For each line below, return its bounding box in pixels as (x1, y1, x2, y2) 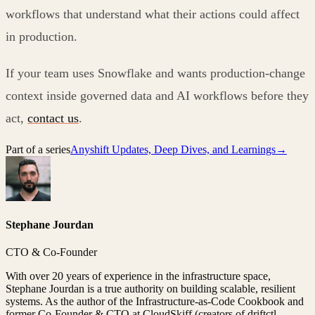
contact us (27, 110, 79, 125)
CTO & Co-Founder (6, 246, 97, 259)
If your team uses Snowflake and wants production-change (6, 65, 305, 80)
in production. (6, 29, 77, 44)
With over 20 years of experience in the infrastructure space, (6, 270, 271, 283)
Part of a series (6, 143, 70, 155)
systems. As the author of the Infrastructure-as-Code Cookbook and (6, 295, 304, 308)
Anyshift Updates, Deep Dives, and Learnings (70, 143, 276, 155)
